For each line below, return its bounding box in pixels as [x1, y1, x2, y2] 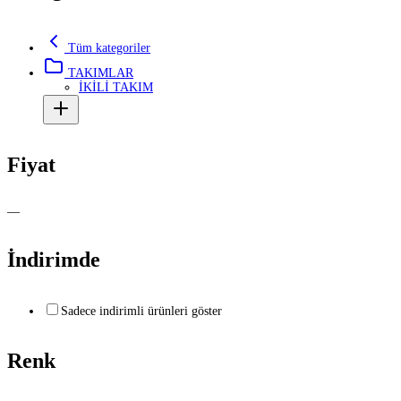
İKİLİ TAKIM [79, 80, 153, 94]
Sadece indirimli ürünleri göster [61, 304, 222, 319]
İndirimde [7, 248, 100, 272]
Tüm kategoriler [64, 40, 150, 55]
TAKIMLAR [64, 65, 133, 80]
